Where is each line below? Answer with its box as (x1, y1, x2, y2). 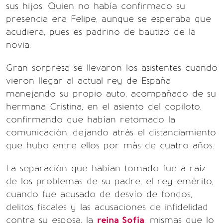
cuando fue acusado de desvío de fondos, (6, 189, 192, 200)
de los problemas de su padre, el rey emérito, (6, 176, 214, 187)
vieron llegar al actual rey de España (6, 75, 171, 86)
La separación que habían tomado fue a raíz (6, 163, 206, 174)
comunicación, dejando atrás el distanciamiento (6, 127, 216, 138)
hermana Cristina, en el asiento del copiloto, (6, 101, 202, 112)
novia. (6, 39, 31, 50)
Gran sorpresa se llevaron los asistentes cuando (6, 62, 218, 73)
